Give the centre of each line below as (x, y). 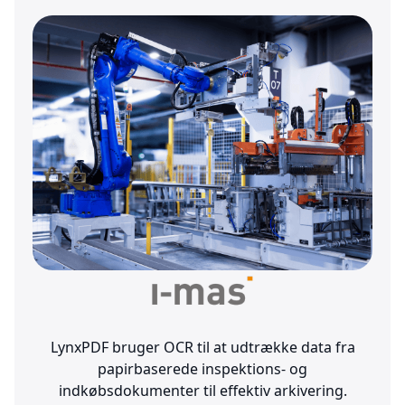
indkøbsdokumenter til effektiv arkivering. (202, 390)
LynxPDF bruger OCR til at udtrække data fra (202, 347)
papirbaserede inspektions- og (202, 368)
